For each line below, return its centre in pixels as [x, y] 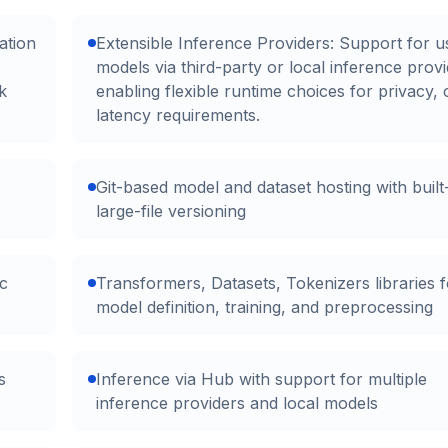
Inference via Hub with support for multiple [261, 379]
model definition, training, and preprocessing [264, 307]
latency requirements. [178, 115]
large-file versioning [171, 211]
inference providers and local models [237, 403]
